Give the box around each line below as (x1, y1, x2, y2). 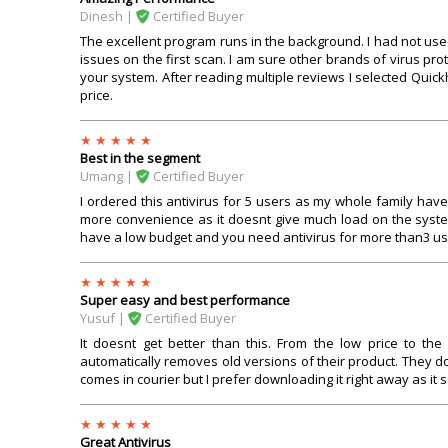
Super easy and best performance (80, 291, 290, 310)
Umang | (80, 167, 136, 186)
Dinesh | (80, 7, 136, 26)
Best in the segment (80, 149, 200, 168)
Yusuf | (80, 309, 128, 328)
